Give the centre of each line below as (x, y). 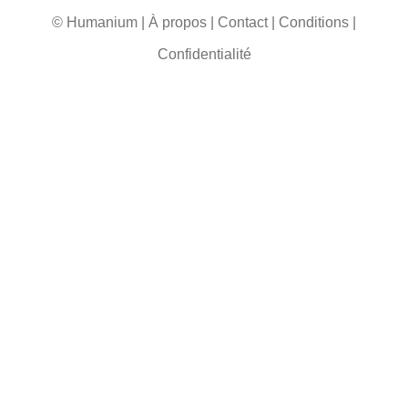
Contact (243, 23)
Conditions (314, 23)
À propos (178, 23)
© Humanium (95, 23)
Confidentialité (204, 55)
